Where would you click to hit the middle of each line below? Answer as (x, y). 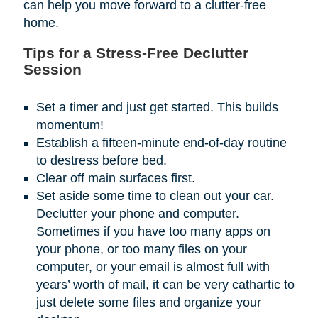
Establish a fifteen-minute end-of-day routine (161, 143)
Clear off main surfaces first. (115, 179)
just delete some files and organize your (148, 303)
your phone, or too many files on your (141, 250)
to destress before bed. (101, 161)
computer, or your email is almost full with (153, 267)
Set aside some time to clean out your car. (155, 196)
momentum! (70, 125)
